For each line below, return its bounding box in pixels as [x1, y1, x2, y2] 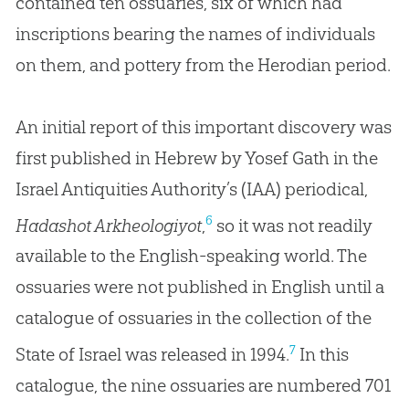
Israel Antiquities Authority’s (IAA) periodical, [15, 177, 368, 200]
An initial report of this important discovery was [15, 115, 392, 138]
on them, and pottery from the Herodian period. [15, 53, 391, 76]
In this [295, 342, 349, 365]
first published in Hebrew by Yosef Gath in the [15, 146, 378, 169]
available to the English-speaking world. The [15, 245, 367, 267]
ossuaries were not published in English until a [15, 276, 384, 299]
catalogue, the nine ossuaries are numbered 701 [15, 373, 391, 396]
